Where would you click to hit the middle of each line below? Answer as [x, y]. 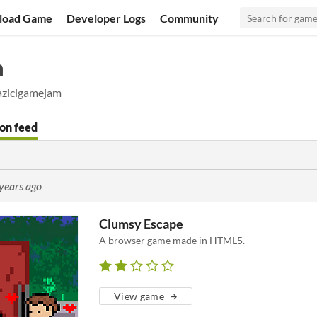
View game [139, 296]
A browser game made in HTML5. [172, 240]
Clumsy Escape [141, 224]
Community [190, 18]
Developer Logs [106, 18]
